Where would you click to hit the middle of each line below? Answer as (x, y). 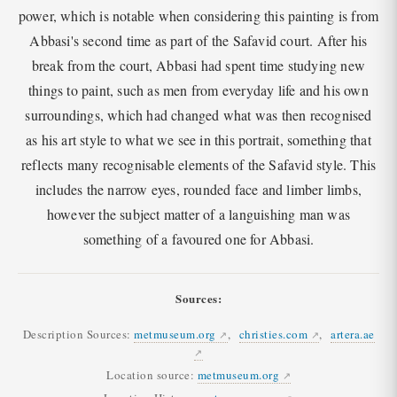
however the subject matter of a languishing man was (198, 214)
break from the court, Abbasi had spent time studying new (198, 66)
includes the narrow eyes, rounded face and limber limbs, (198, 190)
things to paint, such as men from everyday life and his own (198, 90)
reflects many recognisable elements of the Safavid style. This (198, 165)
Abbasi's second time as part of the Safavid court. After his (198, 41)
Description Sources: (77, 334)
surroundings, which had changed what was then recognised (198, 115)
